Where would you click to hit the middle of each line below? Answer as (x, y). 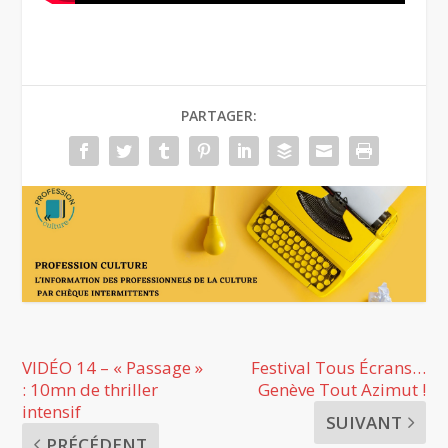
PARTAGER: (219, 115)
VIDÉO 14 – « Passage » (113, 367)
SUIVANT (363, 422)
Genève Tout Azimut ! (341, 389)
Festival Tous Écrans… (338, 367)
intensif (52, 411)
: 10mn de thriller (90, 389)
